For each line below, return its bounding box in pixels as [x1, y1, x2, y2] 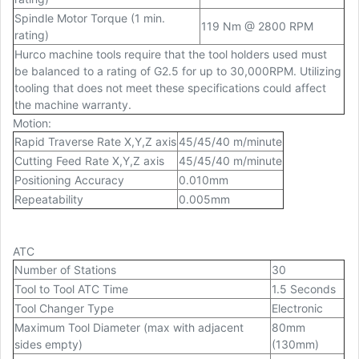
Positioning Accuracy [14, 173, 124, 188]
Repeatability [14, 192, 83, 207]
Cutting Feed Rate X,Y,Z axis [14, 154, 164, 168]
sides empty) [14, 337, 83, 352]
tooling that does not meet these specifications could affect [14, 81, 326, 95]
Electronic [272, 301, 323, 316]
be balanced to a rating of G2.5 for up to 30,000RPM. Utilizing [14, 64, 341, 79]
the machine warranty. [14, 98, 131, 112]
